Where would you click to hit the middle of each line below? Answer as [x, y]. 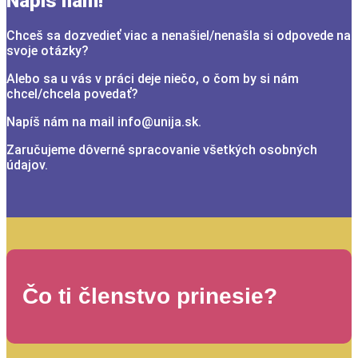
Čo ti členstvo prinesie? [150, 296]
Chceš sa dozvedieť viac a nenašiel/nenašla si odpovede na [179, 35]
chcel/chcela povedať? [72, 93]
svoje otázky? [48, 50]
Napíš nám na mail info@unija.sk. [104, 121]
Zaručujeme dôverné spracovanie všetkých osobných [162, 149]
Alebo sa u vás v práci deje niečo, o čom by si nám [153, 78]
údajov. [27, 165]
